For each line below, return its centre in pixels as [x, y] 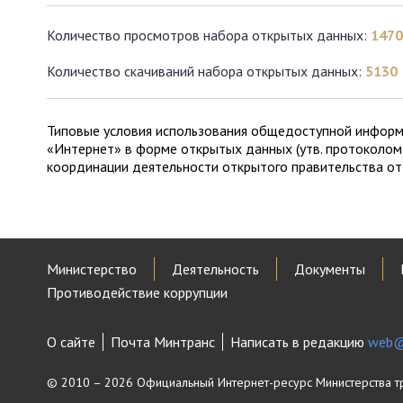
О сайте [71, 342]
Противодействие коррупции [137, 292]
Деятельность [215, 269]
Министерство [92, 269]
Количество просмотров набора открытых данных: [209, 35]
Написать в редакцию [299, 342]
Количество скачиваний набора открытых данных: [206, 71]
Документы [330, 269]
